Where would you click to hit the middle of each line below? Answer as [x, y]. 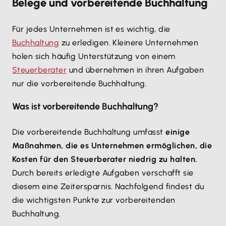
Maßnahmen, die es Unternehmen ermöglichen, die [112, 146]
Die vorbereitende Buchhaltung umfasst [89, 132]
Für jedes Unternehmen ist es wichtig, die [91, 29]
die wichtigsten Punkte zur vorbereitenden [94, 200]
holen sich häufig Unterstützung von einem [94, 56]
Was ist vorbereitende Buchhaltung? [85, 106]
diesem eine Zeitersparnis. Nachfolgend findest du [108, 186]
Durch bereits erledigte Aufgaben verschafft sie [103, 173]
